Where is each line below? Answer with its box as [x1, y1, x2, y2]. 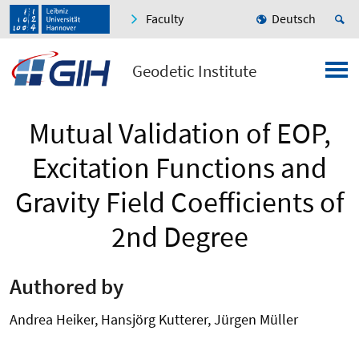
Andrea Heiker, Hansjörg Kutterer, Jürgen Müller [10, 309, 298, 329]
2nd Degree [111, 219, 248, 256]
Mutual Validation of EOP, [28, 115, 331, 152]
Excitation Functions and [32, 150, 327, 187]
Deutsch [272, 10, 316, 27]
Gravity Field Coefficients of [14, 184, 345, 221]
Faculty [146, 10, 184, 27]
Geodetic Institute [131, 60, 256, 83]
